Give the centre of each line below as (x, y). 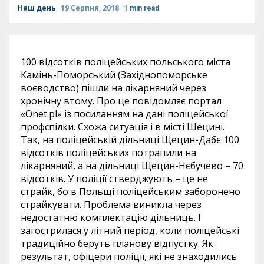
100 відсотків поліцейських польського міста (126, 62)
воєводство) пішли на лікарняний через (113, 88)
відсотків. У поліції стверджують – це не (114, 179)
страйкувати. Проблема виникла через (111, 204)
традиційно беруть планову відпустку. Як (117, 243)
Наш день (38, 8)
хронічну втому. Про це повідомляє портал (121, 101)
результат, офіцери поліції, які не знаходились (129, 256)
